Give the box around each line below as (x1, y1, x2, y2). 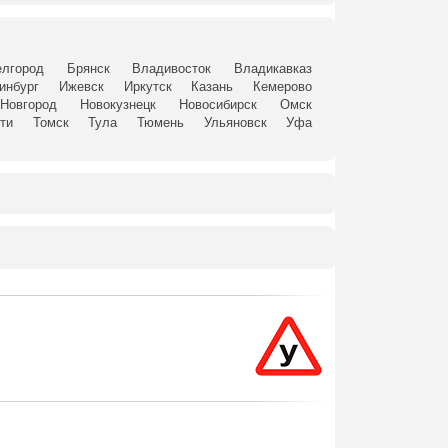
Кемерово (253, 79, 313, 94)
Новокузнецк (80, 97, 156, 112)
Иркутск (123, 79, 172, 94)
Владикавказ (234, 61, 313, 76)
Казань (191, 79, 234, 94)
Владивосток (132, 61, 212, 76)
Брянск (66, 61, 110, 76)
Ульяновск (203, 115, 267, 130)
